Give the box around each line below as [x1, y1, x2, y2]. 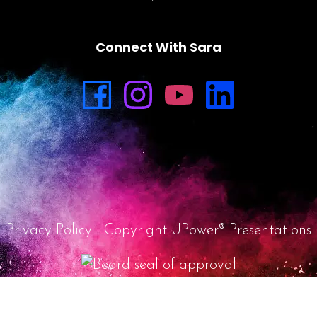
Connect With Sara [96, 38, 221, 57]
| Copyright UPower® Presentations [91, 223, 311, 238]
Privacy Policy [6, 223, 92, 238]
